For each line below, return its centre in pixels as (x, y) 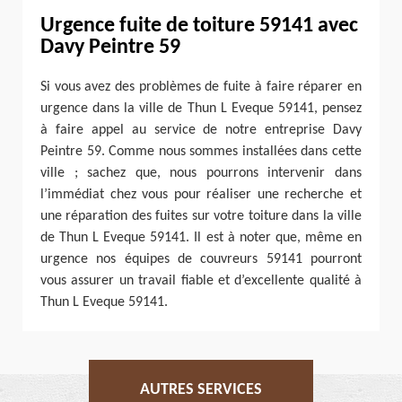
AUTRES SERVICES (201, 389)
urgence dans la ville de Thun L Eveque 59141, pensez (201, 108)
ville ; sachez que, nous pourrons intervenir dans (201, 173)
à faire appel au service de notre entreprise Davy (201, 130)
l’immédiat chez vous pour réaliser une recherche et (201, 194)
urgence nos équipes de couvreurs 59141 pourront (201, 259)
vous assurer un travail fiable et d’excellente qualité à (201, 280)
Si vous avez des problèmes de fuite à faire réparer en (201, 87)
